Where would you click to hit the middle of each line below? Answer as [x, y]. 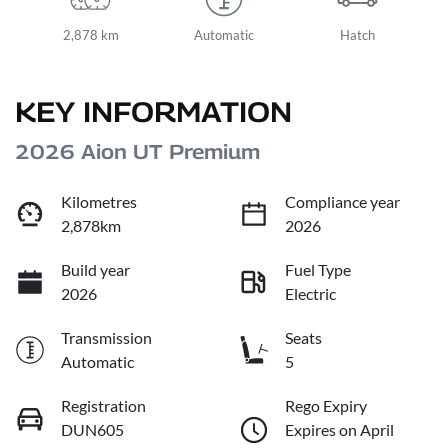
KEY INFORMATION [153, 112]
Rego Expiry [326, 406]
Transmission [106, 338]
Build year [95, 270]
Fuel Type [318, 270]
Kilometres [99, 202]
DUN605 [92, 430]
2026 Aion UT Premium [137, 152]
